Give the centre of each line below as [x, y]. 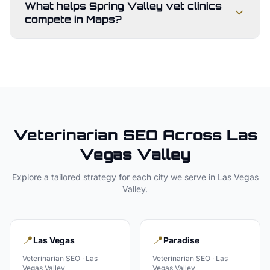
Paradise [181, 240]
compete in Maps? [73, 19]
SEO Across [172, 135]
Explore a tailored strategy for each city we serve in [115, 177]
